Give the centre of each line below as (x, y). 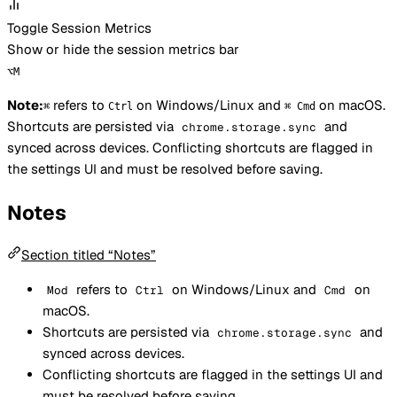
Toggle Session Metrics (79, 27)
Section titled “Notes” (89, 255)
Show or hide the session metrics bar (123, 49)
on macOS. (350, 105)
